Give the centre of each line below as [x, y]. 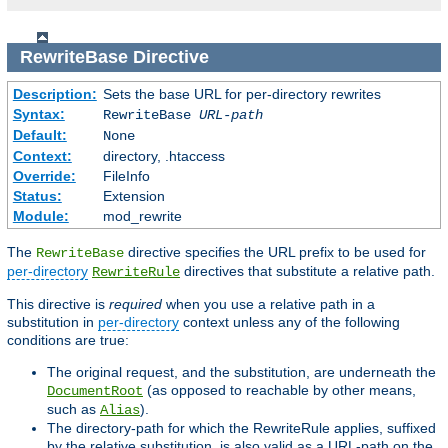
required [135, 303]
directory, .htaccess [163, 155]
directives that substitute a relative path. [307, 270]
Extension [133, 195]
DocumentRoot [95, 390]
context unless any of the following [289, 321]
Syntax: [38, 113]
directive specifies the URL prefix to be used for [275, 251]
